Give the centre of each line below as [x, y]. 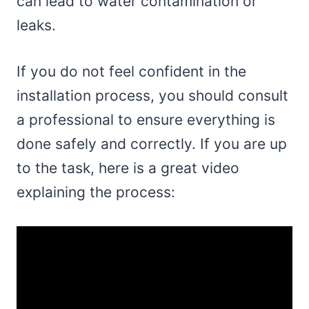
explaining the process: [96, 192]
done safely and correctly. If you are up [152, 144]
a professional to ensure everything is [146, 120]
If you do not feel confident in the [131, 72]
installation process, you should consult [152, 96]
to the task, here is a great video [128, 168]
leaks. [36, 26]
